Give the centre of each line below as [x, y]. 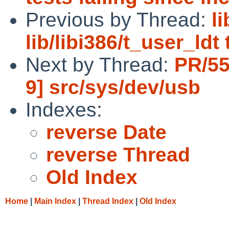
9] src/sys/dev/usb [113, 87]
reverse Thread [118, 154]
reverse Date [106, 132]
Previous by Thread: [119, 19]
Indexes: [64, 109]
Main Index [55, 201]
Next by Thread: [100, 64]
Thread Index [108, 201]
